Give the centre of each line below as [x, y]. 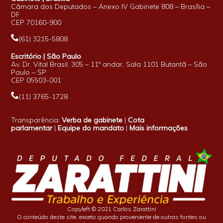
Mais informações [159, 128]
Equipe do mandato [91, 128]
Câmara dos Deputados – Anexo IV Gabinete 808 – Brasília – [111, 6]
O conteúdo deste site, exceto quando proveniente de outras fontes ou [111, 217]
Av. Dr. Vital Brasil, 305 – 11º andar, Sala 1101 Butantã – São [109, 64]
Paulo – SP [29, 72]
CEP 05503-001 [36, 80]
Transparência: [37, 120]
